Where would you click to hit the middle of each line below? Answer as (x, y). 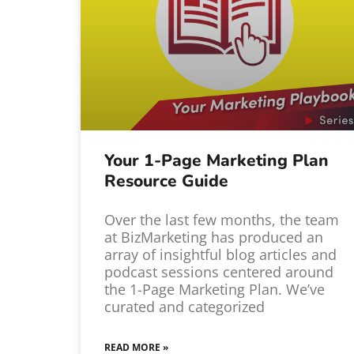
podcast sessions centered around (219, 271)
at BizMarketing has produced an (214, 237)
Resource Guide (166, 181)
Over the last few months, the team (222, 219)
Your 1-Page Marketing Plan (217, 160)
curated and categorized (185, 306)
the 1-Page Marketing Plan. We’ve (215, 289)
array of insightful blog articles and (220, 254)
